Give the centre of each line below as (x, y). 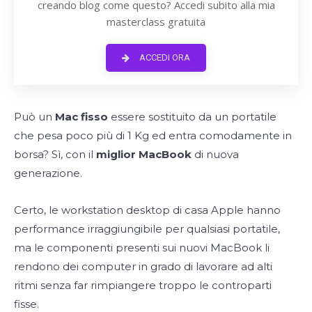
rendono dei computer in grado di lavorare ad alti (143, 266)
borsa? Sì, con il (55, 154)
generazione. (48, 173)
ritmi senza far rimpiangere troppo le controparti (143, 285)
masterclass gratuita (156, 21)
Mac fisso (83, 116)
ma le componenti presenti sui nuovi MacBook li (142, 247)
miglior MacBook (144, 154)
